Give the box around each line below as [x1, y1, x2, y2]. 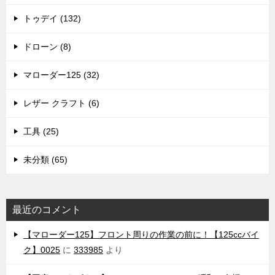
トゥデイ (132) [23, 14, 81, 24]
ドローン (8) [23, 42, 71, 52]
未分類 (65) [23, 155, 68, 165]
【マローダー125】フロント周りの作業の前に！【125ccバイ [23, 230, 259, 240]
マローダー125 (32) [23, 70, 99, 80]
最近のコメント [12, 204, 81, 215]
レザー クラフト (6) [23, 98, 99, 109]
